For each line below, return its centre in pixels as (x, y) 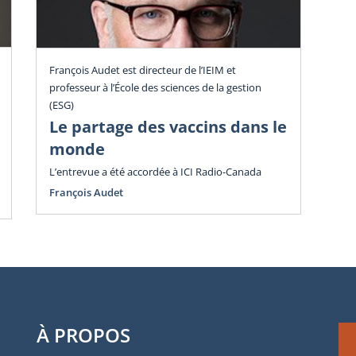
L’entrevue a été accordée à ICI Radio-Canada (155, 171)
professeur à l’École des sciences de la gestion (155, 87)
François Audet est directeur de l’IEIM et (143, 70)
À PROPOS (83, 335)
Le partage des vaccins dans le (168, 126)
